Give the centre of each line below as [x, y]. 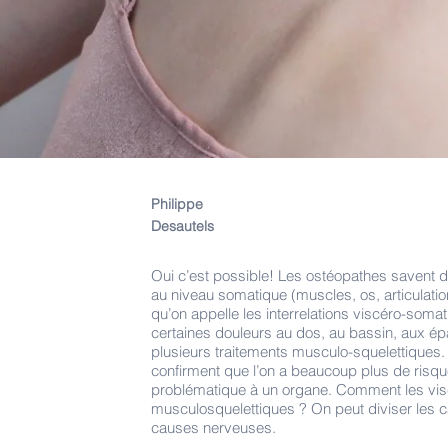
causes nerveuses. [213, 427]
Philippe [177, 203]
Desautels [182, 225]
